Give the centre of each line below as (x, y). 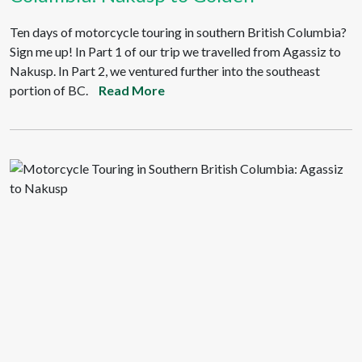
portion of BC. (49, 90)
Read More (132, 90)
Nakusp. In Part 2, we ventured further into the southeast (165, 71)
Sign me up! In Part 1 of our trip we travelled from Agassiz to (175, 51)
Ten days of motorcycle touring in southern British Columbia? (178, 32)
